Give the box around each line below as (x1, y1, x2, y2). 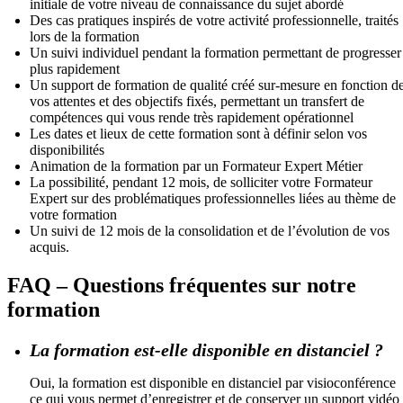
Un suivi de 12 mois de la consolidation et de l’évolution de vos (30, 222, 390, 238)
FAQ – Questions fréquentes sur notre (7, 273, 356, 297)
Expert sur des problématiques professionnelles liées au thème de (30, 190, 396, 206)
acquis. (30, 238, 69, 255)
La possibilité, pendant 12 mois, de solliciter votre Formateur (30, 174, 372, 190)
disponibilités (30, 141, 104, 157)
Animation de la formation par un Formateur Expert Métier (30, 157, 363, 174)
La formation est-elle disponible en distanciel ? (30, 339, 383, 360)
